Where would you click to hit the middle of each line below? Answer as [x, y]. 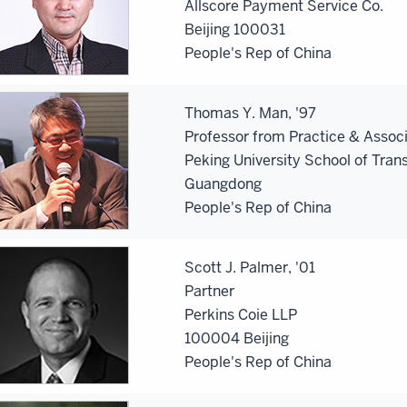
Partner [209, 291]
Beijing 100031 [235, 29]
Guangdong [223, 184]
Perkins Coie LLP [241, 314]
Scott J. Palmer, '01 [250, 267]
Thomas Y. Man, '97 [250, 113]
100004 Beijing [237, 338]
